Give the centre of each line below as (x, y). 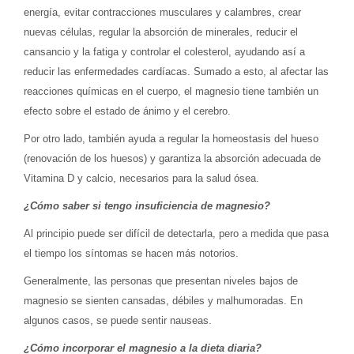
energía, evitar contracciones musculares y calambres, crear (162, 12)
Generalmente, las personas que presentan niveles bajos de (161, 281)
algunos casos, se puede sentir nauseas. (119, 320)
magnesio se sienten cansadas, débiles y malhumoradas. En (163, 300)
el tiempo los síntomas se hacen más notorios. (133, 253)
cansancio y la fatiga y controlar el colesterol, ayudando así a (164, 51)
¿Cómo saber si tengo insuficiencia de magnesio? (147, 205)
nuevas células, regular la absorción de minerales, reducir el (161, 32)
